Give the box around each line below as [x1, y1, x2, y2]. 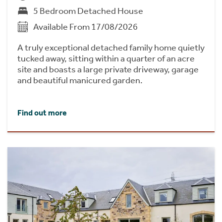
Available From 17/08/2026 [33, 21, 138, 33]
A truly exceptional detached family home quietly [17, 42, 205, 54]
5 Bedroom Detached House [33, 5, 143, 17]
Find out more [17, 108, 67, 118]
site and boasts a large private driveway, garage [17, 64, 199, 75]
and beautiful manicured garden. [17, 75, 143, 86]
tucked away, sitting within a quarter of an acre [17, 53, 195, 64]
